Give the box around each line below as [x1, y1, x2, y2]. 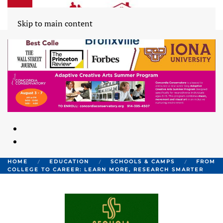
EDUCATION [49, 158, 89, 165]
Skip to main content [17, 18, 93, 29]
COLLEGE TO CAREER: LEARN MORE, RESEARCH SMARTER [7, 166, 204, 173]
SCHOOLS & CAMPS [111, 158, 175, 165]
